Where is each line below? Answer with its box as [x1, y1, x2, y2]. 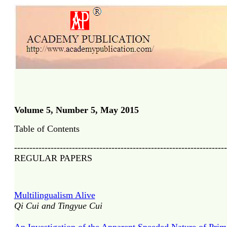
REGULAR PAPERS [14, 153, 92, 163]
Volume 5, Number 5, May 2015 [14, 105, 139, 115]
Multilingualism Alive [14, 190, 95, 200]
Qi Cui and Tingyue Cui [14, 201, 102, 211]
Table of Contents [14, 124, 80, 134]
